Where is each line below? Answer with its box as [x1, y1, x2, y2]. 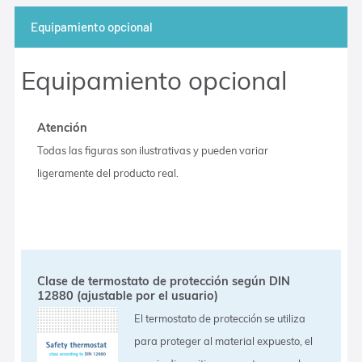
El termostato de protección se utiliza [134, 311, 306, 325]
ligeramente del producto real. [37, 166, 179, 179]
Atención [37, 120, 88, 135]
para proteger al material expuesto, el [134, 334, 314, 347]
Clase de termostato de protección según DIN [37, 273, 291, 288]
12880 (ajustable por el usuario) [37, 288, 219, 303]
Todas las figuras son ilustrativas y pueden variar [37, 143, 269, 157]
